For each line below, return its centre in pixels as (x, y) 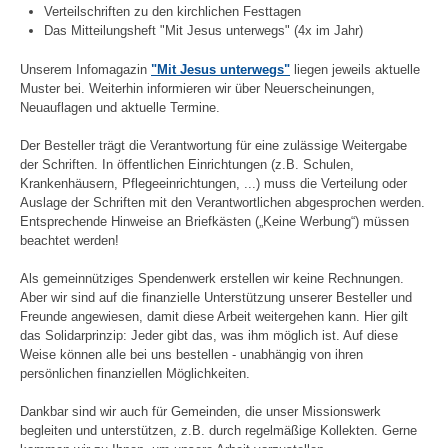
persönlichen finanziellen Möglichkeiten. (135, 373)
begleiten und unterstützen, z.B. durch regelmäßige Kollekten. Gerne (218, 431)
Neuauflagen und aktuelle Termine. (120, 107)
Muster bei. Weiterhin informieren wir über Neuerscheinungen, (197, 88)
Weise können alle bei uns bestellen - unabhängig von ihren (191, 354)
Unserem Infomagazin (85, 69)
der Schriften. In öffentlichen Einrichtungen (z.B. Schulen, (187, 164)
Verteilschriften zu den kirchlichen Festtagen (172, 12)
